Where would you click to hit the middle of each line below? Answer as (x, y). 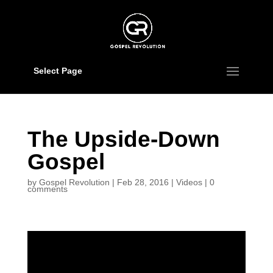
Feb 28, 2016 (143, 182)
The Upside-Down (123, 139)
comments (47, 189)
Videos (189, 182)
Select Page (58, 71)
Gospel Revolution (74, 182)
